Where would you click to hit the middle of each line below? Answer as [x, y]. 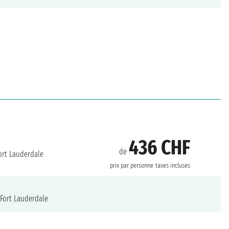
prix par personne [132, 166]
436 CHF [160, 148]
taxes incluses [173, 166]
